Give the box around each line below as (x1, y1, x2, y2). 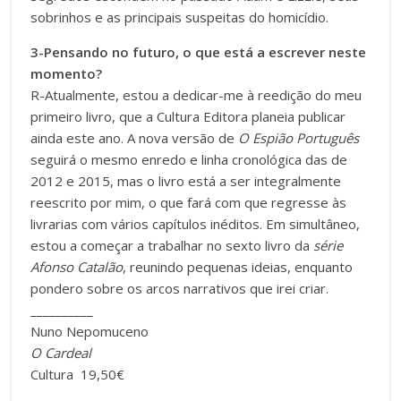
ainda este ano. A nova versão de (30, 128, 239, 147)
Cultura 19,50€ (30, 364, 125, 383)
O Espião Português (238, 128, 360, 147)
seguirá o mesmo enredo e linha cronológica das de (30, 149, 348, 168)
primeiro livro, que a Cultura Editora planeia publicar (30, 107, 346, 125)
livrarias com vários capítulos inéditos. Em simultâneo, (30, 214, 361, 233)
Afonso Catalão (30, 257, 124, 276)
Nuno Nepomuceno (30, 321, 149, 340)
